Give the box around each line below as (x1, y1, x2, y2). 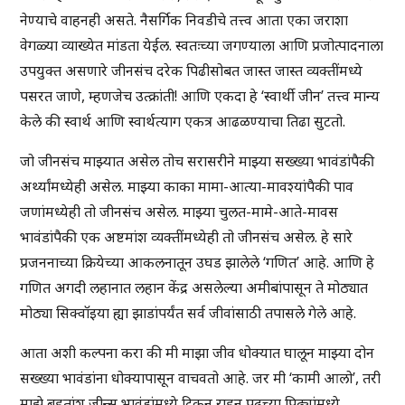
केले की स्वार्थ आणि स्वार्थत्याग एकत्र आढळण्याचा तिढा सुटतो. (20, 111, 346, 132)
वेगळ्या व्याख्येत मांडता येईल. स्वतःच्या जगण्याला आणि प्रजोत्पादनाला (20, 35, 384, 56)
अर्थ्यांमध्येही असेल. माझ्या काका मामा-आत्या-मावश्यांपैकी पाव (20, 176, 354, 197)
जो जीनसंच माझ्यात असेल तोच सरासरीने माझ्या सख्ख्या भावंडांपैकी (20, 151, 375, 172)
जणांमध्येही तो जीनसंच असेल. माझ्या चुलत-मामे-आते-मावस (20, 202, 339, 222)
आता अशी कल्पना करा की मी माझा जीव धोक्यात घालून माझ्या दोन (20, 343, 375, 363)
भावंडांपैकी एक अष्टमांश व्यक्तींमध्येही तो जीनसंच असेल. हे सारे (20, 227, 353, 248)
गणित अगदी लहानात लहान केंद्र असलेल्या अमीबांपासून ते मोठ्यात (20, 278, 369, 298)
